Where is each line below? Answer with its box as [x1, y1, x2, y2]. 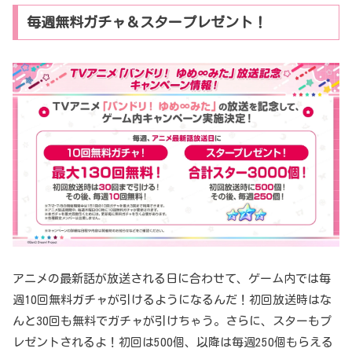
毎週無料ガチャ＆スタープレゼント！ [26, 15, 267, 30]
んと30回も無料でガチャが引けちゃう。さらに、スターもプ [13, 315, 332, 328]
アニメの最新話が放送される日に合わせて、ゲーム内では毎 [13, 273, 331, 285]
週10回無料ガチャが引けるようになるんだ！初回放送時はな [13, 294, 332, 306]
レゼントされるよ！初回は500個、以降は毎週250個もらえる [13, 336, 333, 349]
